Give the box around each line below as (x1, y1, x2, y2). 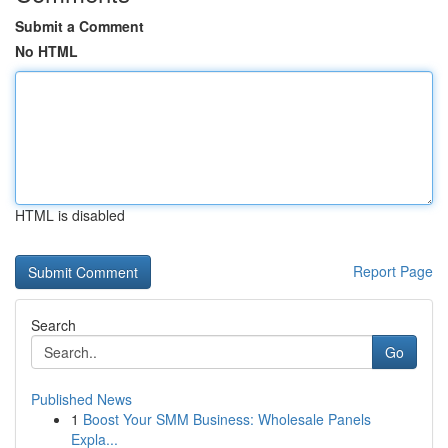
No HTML (15, 41, 78, 61)
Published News (31, 389, 132, 409)
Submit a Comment (15, 16, 144, 36)
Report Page (353, 261, 433, 281)
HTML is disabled (15, 205, 125, 225)
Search (31, 315, 76, 335)
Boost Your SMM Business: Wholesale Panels (83, 409, 371, 429)
